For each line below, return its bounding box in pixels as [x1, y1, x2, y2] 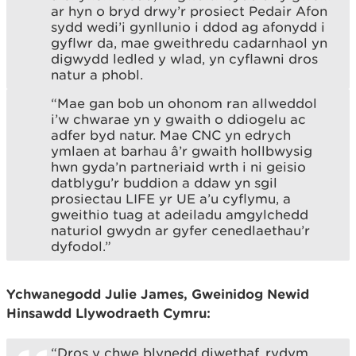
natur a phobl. [51, 66, 143, 83]
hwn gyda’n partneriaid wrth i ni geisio [51, 158, 306, 175]
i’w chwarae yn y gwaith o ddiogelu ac [51, 110, 306, 127]
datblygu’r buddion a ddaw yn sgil [51, 174, 277, 191]
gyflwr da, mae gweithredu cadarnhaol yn [51, 34, 327, 51]
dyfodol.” [51, 238, 111, 254]
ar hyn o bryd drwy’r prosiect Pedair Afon [51, 2, 327, 19]
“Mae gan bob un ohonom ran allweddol [51, 95, 317, 111]
